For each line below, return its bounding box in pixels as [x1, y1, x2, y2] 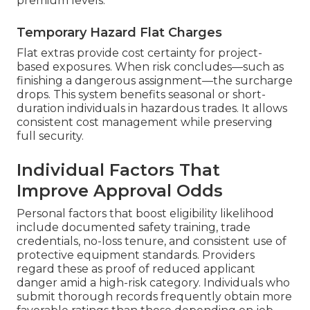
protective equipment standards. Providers [17, 248, 255, 262]
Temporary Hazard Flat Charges [17, 25, 222, 41]
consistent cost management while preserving [17, 116, 273, 129]
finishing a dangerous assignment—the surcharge [17, 74, 293, 88]
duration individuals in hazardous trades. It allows [17, 102, 287, 116]
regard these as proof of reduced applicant [17, 262, 255, 276]
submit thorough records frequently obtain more [17, 290, 292, 304]
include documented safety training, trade [17, 221, 250, 235]
